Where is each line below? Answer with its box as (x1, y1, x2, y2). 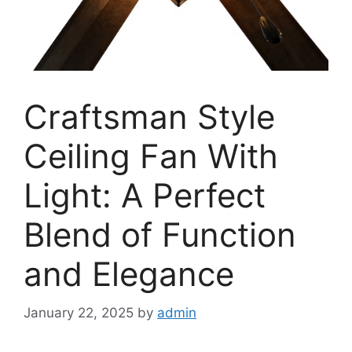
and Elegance (24, 254, 234, 294)
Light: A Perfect (24, 175, 266, 215)
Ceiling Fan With (24, 136, 278, 176)
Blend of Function (24, 214, 296, 255)
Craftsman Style (24, 97, 275, 137)
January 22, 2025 (24, 304, 134, 321)
